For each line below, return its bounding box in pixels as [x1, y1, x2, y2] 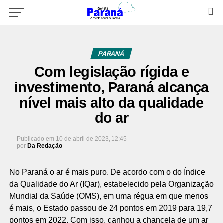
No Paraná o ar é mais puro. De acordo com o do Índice [9, 168, 205, 176]
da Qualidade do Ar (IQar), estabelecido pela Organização [9, 180, 214, 188]
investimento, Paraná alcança [14, 79, 209, 95]
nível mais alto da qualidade [19, 95, 204, 111]
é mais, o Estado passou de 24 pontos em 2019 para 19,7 [9, 204, 212, 212]
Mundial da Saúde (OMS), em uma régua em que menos [9, 192, 208, 200]
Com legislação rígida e [34, 64, 189, 80]
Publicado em [16, 135, 54, 142]
